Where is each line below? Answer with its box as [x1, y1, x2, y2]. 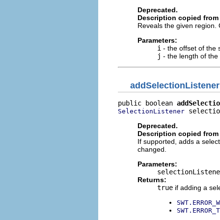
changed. [137, 145, 166, 153]
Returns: [137, 176, 166, 184]
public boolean [118, 99, 177, 107]
